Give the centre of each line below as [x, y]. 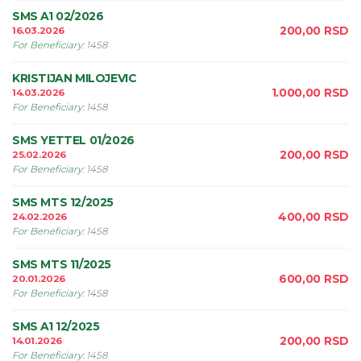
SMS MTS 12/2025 [63, 202]
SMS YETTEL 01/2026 [73, 140]
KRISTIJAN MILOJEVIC [75, 78]
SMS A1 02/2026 [58, 16]
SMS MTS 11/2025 [62, 264]
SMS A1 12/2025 [56, 326]
